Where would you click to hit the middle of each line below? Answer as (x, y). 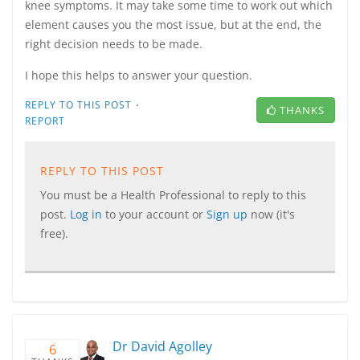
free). (54, 233)
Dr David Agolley (162, 346)
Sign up (229, 214)
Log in (88, 214)
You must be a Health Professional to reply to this (173, 195)
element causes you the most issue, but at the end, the (173, 25)
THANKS (302, 110)
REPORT (45, 121)
